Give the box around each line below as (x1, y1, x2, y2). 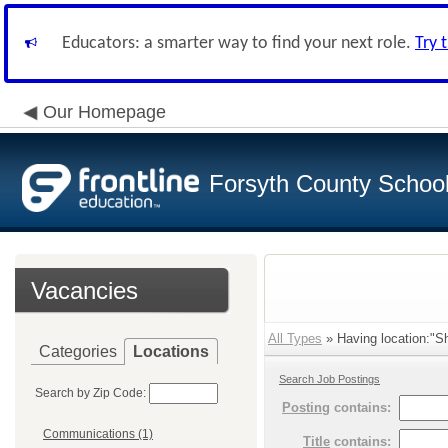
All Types (268, 331, 322, 346)
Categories (39, 343, 117, 360)
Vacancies (31, 277, 138, 304)
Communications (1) (43, 427, 153, 442)
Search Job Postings (279, 373, 380, 385)
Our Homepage (43, 102, 166, 122)
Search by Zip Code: (35, 386, 146, 400)
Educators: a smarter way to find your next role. (62, 34, 415, 53)
